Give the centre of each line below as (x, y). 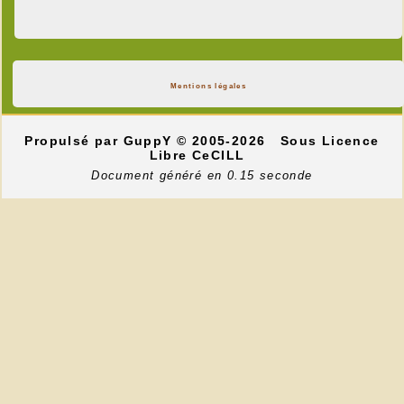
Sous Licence (330, 140)
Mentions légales (208, 86)
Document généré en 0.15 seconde (202, 175)
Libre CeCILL (199, 155)
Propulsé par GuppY (101, 140)
